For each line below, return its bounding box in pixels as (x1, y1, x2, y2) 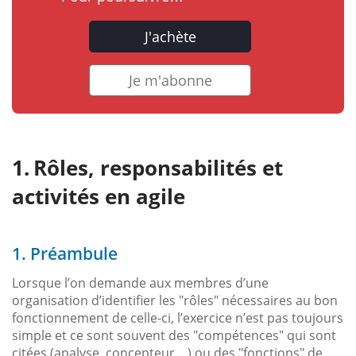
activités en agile (12, 181, 185, 211)
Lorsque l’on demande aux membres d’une (12, 273, 269, 292)
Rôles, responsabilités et (33, 153, 283, 182)
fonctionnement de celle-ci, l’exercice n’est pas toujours (12, 308, 343, 327)
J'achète (144, 26, 196, 46)
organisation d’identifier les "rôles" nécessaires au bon (12, 291, 338, 309)
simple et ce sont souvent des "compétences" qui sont (12, 326, 336, 344)
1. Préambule (12, 242, 118, 265)
